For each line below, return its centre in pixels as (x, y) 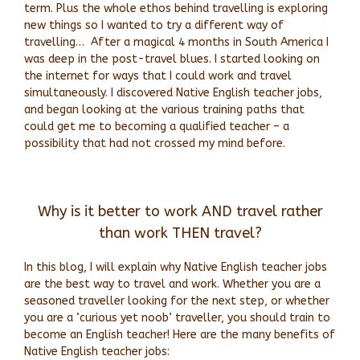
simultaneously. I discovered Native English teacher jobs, (173, 93)
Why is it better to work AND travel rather (180, 212)
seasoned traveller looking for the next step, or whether (177, 301)
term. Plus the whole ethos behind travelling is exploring (176, 9)
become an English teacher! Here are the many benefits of (180, 335)
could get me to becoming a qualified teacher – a (157, 127)
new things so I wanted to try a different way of (154, 26)
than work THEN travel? (180, 233)
